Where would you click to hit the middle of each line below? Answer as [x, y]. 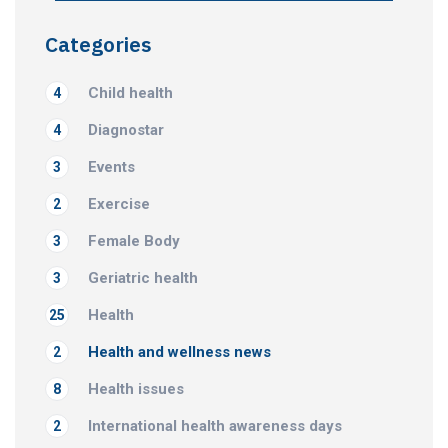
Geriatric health [143, 278]
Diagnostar [126, 130]
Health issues [136, 389]
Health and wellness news [179, 352]
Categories [98, 44]
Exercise [119, 204]
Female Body [134, 241]
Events [111, 167]
